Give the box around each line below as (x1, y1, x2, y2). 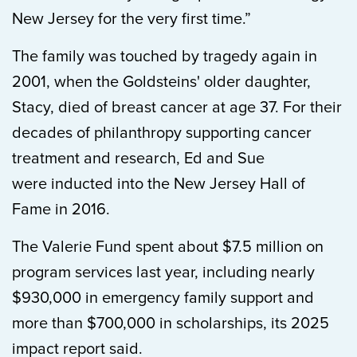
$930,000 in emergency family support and (12, 288, 314, 308)
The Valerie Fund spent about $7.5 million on (12, 237, 324, 257)
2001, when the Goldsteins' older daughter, (12, 73, 311, 92)
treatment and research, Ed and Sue (12, 149, 265, 168)
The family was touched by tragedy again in (12, 47, 317, 66)
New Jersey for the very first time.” (12, 10, 251, 29)
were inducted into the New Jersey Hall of (12, 175, 305, 194)
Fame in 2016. (12, 200, 110, 219)
